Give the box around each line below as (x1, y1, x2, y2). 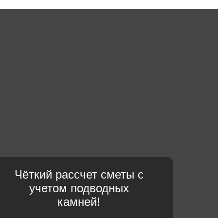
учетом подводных (29, 182, 129, 195)
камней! (57, 195, 100, 208)
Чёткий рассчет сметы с (14, 168, 144, 181)
